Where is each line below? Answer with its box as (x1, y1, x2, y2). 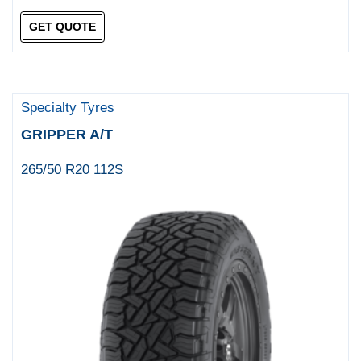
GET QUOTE (28, 20, 96, 34)
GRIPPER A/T (21, 126, 114, 143)
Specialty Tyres (21, 99, 115, 115)
